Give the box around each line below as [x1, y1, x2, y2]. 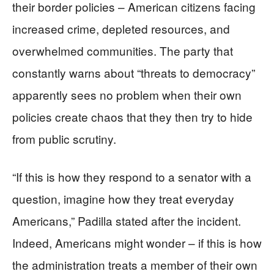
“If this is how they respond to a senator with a [12, 168, 251, 185]
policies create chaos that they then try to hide [12, 108, 253, 125]
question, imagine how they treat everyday [12, 190, 234, 207]
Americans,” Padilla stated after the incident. [12, 212, 241, 229]
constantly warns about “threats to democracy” [12, 64, 255, 81]
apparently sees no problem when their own [12, 86, 242, 103]
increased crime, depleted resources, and [12, 20, 230, 37]
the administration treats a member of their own [12, 256, 257, 273]
